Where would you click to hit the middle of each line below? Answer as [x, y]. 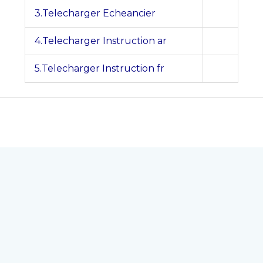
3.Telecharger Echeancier [95, 14]
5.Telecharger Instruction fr [100, 69]
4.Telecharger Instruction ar [102, 41]
